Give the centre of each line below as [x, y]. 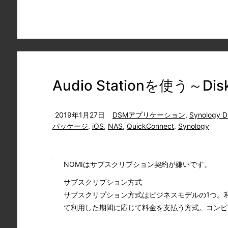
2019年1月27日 [80, 115]
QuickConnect [150, 126]
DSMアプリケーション [149, 115]
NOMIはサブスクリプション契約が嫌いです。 [137, 164]
